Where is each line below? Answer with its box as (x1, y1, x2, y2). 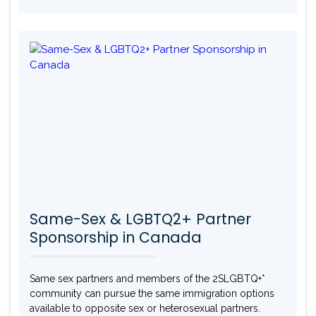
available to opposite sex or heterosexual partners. (30, 303, 260, 315)
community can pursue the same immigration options (30, 288, 274, 300)
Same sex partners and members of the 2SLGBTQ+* (30, 273, 265, 285)
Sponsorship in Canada (30, 227, 202, 248)
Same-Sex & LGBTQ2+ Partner (30, 209, 251, 230)
